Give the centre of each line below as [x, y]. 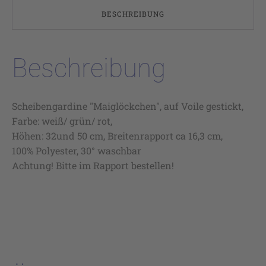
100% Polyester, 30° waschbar [77, 150]
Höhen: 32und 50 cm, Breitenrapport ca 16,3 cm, [117, 135]
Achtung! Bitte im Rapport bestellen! [93, 165]
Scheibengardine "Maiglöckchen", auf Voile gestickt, [128, 106]
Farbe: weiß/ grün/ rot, [62, 121]
